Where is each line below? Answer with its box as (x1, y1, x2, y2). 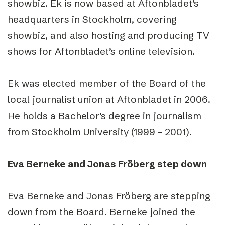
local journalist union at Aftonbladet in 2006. (8, 93, 210, 105)
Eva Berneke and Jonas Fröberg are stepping (8, 190, 210, 202)
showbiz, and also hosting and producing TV (8, 29, 209, 41)
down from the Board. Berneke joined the (8, 206, 195, 218)
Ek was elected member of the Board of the (8, 77, 206, 89)
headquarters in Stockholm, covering (8, 13, 177, 25)
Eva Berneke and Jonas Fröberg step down (8, 158, 207, 170)
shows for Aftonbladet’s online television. (8, 45, 195, 57)
